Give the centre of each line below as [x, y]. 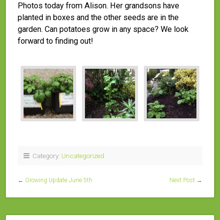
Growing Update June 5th [59, 180]
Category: [45, 156]
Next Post [182, 180]
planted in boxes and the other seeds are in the [98, 17]
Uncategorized [83, 156]
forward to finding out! [55, 41]
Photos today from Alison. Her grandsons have [98, 6]
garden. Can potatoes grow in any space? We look [103, 29]
